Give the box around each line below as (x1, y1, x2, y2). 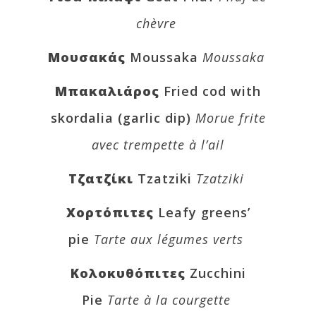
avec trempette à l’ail (92, 135, 224, 153)
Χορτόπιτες (66, 203, 158, 221)
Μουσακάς (47, 48, 130, 66)
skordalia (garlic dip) (50, 109, 195, 126)
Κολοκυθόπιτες (70, 264, 190, 281)
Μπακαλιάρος (55, 82, 164, 99)
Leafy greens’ (157, 203, 250, 221)
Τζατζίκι (68, 169, 138, 187)
